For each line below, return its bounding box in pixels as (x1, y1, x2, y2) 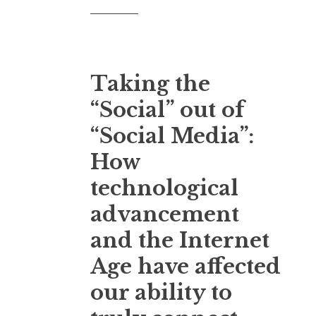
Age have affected (90, 253, 281, 279)
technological (90, 175, 238, 201)
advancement (90, 201, 239, 227)
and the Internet (90, 227, 269, 253)
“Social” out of (90, 97, 244, 123)
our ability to (90, 279, 232, 305)
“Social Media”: (90, 123, 254, 149)
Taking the (90, 71, 210, 97)
